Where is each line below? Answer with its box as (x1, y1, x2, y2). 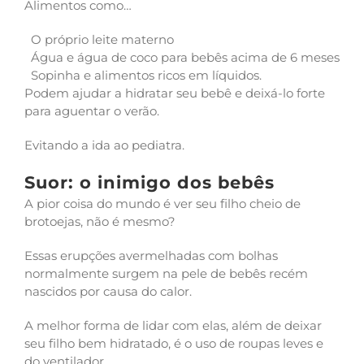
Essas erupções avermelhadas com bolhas (24, 248, 278, 263)
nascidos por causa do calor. (24, 284, 195, 299)
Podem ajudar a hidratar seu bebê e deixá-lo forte (24, 85, 325, 101)
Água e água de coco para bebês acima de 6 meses (31, 50, 340, 65)
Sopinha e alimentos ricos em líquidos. (24, 67, 265, 83)
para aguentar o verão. (24, 103, 162, 119)
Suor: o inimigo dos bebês (24, 172, 275, 193)
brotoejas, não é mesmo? (24, 214, 179, 229)
